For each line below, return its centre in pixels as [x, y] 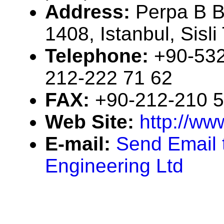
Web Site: [92, 122]
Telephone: [99, 56]
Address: [90, 12]
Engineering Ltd [114, 166]
